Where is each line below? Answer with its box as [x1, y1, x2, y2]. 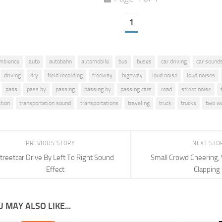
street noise [181, 86, 211, 93]
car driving [161, 58, 187, 65]
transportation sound [19, 100, 71, 107]
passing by [84, 86, 111, 93]
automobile [81, 58, 109, 65]
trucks [181, 100, 196, 107]
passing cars [120, 86, 152, 93]
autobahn [49, 58, 72, 65]
